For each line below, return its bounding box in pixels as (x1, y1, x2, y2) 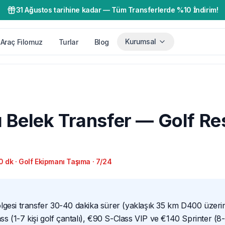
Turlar (58, 38, 78, 47)
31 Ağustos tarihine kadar (16, 6, 101, 14)
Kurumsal (125, 37, 156, 46)
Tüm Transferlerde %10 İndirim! (111, 6, 218, 14)
